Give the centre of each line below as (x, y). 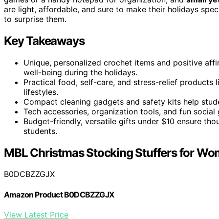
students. (40, 131)
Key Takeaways (44, 41)
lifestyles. (41, 92)
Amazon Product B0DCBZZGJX (59, 194)
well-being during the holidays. (80, 72)
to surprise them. (35, 19)
